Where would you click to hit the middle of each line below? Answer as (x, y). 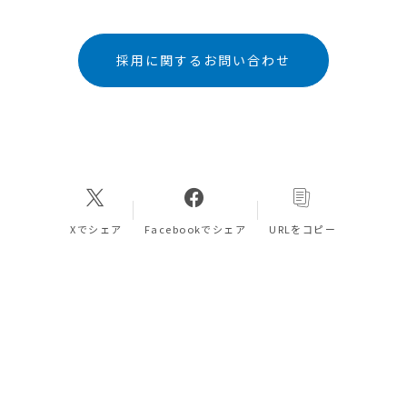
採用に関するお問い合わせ (203, 60)
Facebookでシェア (195, 228)
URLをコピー (303, 228)
